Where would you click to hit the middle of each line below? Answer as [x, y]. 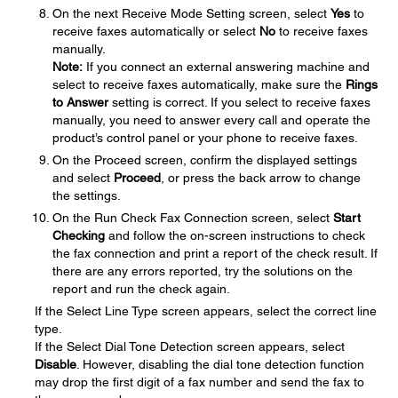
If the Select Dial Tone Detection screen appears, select [190, 346]
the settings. [87, 195]
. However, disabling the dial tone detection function [220, 364]
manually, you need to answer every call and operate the [211, 120]
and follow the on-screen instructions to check [235, 235]
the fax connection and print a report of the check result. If [215, 253]
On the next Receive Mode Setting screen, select [191, 13]
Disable [56, 364]
